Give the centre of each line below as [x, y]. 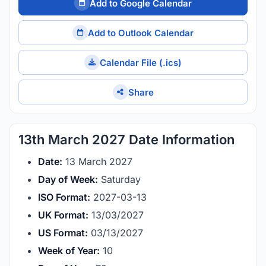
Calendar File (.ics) [141, 62]
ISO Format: [64, 197]
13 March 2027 [97, 161]
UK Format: [63, 215]
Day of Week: [68, 179]
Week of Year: [69, 251]
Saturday [119, 179]
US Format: [63, 233]
